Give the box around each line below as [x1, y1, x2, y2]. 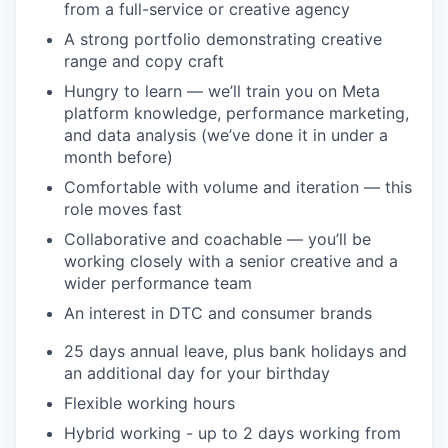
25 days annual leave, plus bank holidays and [64, 340, 407, 361]
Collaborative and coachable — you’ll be [64, 228, 371, 249]
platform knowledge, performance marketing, [64, 102, 409, 123]
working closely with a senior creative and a [64, 250, 398, 271]
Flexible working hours [64, 392, 235, 413]
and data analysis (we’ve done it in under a [64, 124, 388, 145]
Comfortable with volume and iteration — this [64, 176, 412, 197]
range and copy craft [64, 50, 224, 71]
